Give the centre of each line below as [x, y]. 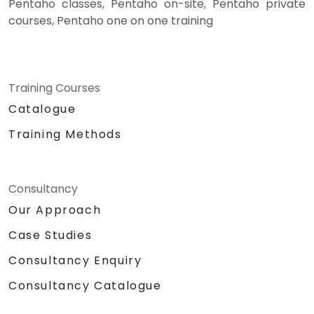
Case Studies [50, 235]
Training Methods [65, 134]
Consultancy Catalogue [85, 286]
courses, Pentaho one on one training [111, 20]
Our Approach [55, 210]
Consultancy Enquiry [75, 261]
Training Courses [54, 88]
